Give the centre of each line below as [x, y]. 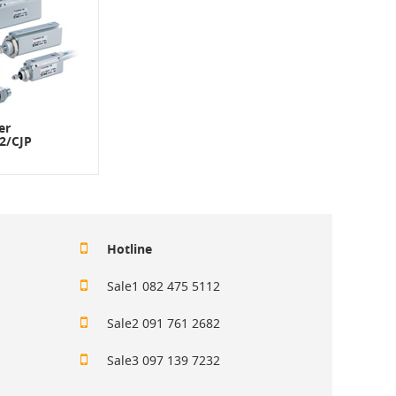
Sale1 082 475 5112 [164, 287]
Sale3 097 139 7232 [164, 361]
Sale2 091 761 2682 [164, 324]
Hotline [129, 250]
